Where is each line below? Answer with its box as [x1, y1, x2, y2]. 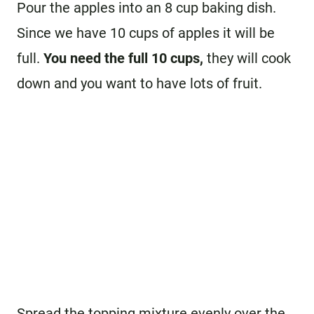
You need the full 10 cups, [43, 49, 207, 67]
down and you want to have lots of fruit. [17, 74, 262, 92]
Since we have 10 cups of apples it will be [17, 24, 275, 41]
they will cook [207, 49, 291, 67]
